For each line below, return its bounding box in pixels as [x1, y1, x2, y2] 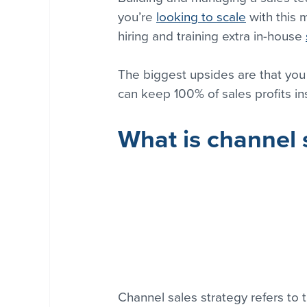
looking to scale [156, 10, 246, 25]
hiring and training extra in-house [118, 29, 306, 45]
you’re [118, 10, 156, 25]
